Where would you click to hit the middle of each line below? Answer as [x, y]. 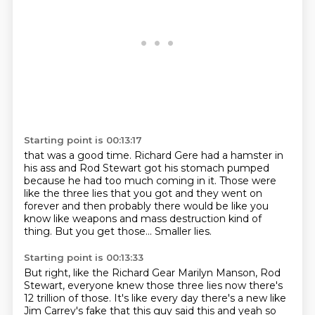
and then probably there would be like [156, 206]
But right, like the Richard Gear [101, 273]
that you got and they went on [186, 193]
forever [43, 206]
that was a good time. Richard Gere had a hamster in [153, 155]
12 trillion [46, 298]
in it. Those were [236, 181]
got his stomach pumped [206, 168]
